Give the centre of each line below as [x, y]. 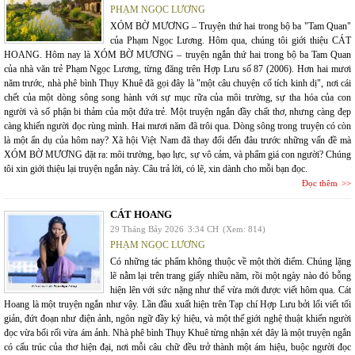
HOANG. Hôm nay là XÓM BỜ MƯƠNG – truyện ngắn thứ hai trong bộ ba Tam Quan [177, 55]
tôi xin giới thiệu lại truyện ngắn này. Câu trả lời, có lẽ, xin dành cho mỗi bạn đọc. [156, 169]
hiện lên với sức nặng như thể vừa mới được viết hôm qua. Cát [231, 290]
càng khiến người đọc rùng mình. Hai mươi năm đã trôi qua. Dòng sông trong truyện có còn [177, 126]
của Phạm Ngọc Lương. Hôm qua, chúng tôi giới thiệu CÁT [231, 40]
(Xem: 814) [244, 229]
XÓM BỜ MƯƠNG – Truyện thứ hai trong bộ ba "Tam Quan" [231, 26]
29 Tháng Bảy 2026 [147, 229]
